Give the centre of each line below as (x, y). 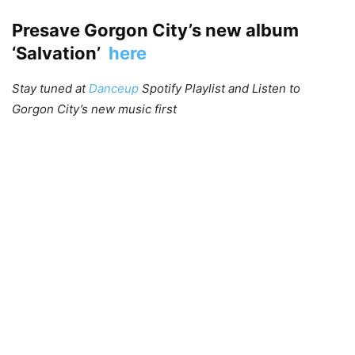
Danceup (114, 88)
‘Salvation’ (60, 53)
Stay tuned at (50, 88)
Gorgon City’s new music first (94, 109)
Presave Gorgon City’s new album (155, 30)
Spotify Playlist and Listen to (219, 88)
